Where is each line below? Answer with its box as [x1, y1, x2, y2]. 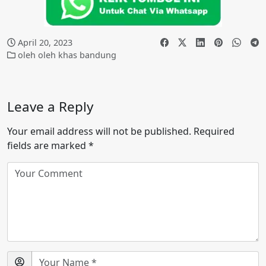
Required [191, 124, 235, 138]
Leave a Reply [7, 97, 93, 116]
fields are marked [7, 138, 88, 152]
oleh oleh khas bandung [18, 49, 117, 61]
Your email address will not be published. [7, 124, 191, 138]
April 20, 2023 [18, 36, 73, 48]
